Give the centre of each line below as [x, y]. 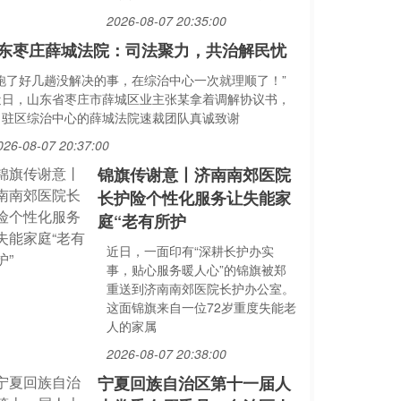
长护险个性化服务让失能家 [194, 198]
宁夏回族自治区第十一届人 [194, 383]
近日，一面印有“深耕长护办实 [190, 251]
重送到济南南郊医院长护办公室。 [200, 288]
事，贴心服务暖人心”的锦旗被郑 [196, 269]
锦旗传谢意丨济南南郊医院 [194, 175]
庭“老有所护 [141, 221]
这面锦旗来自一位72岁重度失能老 [201, 307]
